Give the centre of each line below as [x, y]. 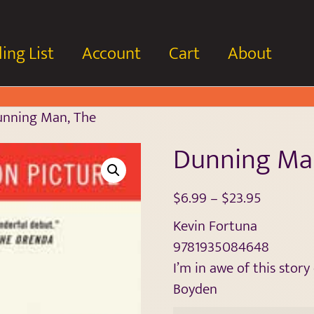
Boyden [195, 289]
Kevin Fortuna [215, 226]
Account [111, 53]
